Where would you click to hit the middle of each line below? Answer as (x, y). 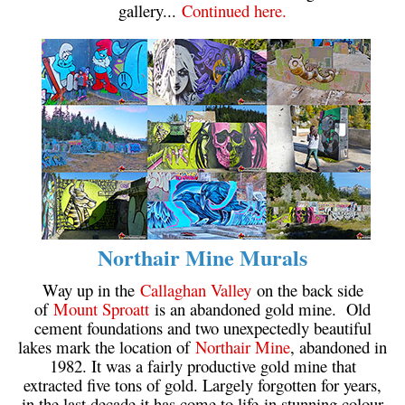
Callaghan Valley (195, 289)
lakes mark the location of (107, 346)
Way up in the (91, 289)
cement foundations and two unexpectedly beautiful (202, 327)
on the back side (307, 289)
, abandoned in (339, 346)
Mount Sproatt (101, 308)
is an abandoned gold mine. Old (260, 308)
